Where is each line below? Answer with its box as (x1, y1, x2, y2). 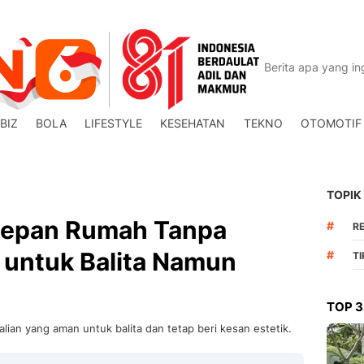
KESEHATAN (160, 116, 226, 130)
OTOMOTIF (300, 116, 362, 130)
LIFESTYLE (84, 116, 143, 130)
